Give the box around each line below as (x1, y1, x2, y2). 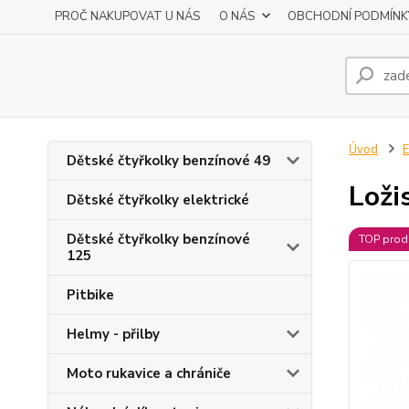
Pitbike (67, 286, 114, 304)
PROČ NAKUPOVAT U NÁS (55, 8, 200, 25)
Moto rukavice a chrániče (67, 364, 231, 383)
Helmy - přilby (67, 325, 160, 343)
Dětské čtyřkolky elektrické (67, 191, 249, 209)
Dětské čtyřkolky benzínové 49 (67, 152, 270, 170)
